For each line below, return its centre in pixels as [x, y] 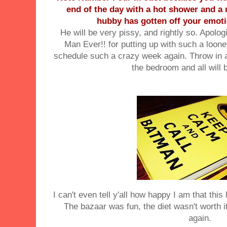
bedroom [163, 67]
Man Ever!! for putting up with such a [136, 44]
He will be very [90, 32]
